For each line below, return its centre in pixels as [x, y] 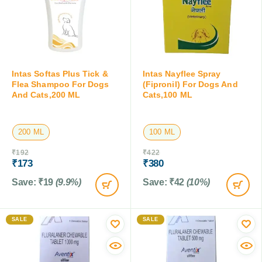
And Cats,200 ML [46, 94]
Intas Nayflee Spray [182, 73]
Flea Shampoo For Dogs [61, 84]
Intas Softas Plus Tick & [60, 73]
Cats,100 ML [168, 94]
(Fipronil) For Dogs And [190, 84]
